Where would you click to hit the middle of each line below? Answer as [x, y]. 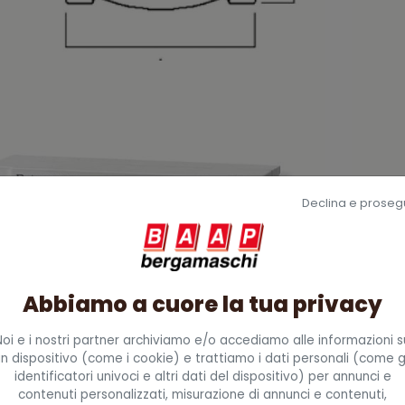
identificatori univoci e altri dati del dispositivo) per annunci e [202, 376]
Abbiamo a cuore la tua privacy [202, 304]
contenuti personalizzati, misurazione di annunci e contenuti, [202, 394]
